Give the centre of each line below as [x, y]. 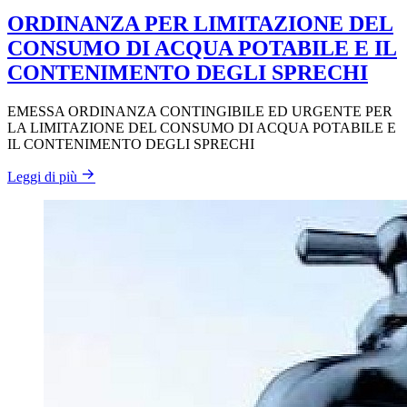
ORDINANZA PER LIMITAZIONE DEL [200, 23]
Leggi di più [42, 176]
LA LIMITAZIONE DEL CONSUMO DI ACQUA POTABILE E [202, 127]
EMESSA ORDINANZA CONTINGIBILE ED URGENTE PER [200, 111]
